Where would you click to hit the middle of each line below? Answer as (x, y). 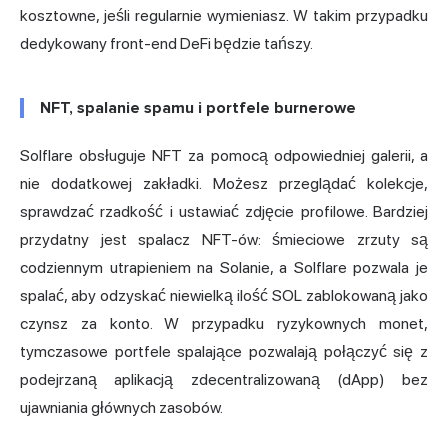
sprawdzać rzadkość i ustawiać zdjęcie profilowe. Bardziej (224, 212)
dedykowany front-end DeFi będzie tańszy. (166, 44)
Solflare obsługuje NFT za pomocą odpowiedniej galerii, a (224, 156)
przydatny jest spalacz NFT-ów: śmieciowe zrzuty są (224, 240)
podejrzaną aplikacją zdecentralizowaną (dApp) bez (224, 380)
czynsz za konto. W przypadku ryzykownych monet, (224, 324)
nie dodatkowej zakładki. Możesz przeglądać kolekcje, (224, 184)
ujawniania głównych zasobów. (121, 408)
